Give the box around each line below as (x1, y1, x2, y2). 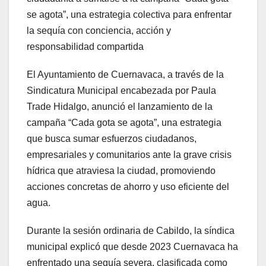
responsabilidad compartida (27, 42, 144, 52)
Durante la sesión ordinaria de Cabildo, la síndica (27, 226, 235, 236)
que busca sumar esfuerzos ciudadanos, (27, 134, 197, 144)
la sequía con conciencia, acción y (27, 26, 171, 36)
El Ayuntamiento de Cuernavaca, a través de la (27, 69, 224, 80)
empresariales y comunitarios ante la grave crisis (27, 150, 232, 160)
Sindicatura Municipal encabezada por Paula (27, 85, 216, 96)
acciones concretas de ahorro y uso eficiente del (27, 182, 229, 192)
